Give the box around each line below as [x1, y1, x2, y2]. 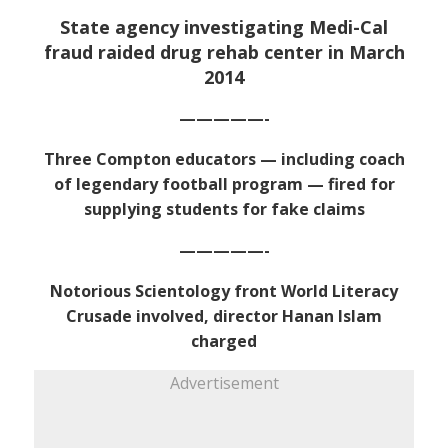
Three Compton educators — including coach [43, 148, 405, 170]
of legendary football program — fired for [53, 173, 395, 195]
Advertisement [169, 372, 279, 394]
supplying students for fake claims [83, 198, 365, 220]
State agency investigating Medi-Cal [60, 15, 388, 39]
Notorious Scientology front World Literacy [50, 280, 398, 302]
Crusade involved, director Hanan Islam [66, 305, 382, 327]
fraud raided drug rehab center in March [43, 40, 405, 64]
